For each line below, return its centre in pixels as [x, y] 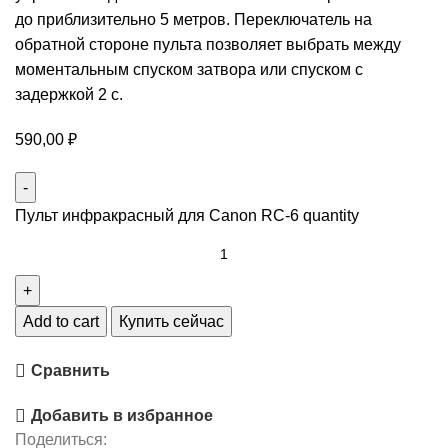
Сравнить [71, 371]
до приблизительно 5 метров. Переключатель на [193, 20]
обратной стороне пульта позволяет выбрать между [208, 45]
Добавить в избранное [122, 416]
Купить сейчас [171, 322]
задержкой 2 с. [69, 95]
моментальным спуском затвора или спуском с [189, 70]
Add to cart [61, 322]
